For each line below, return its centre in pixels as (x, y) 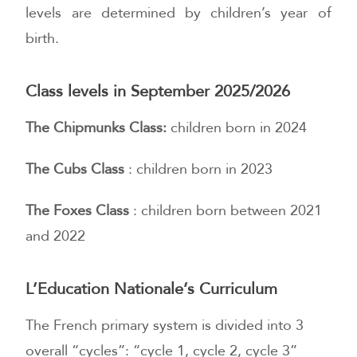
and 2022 (56, 236)
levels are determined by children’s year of (178, 13)
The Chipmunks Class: (98, 127)
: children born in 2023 (199, 169)
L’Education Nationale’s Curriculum (152, 288)
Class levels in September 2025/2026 (158, 91)
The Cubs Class (75, 169)
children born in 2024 (239, 127)
